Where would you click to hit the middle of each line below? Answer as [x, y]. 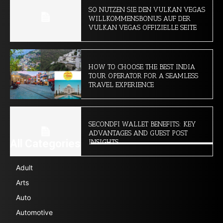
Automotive [34, 212]
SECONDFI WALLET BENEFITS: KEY [142, 124]
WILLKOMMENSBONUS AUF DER [139, 18]
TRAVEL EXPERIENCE [121, 85]
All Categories [45, 143]
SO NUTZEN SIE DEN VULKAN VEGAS [147, 9]
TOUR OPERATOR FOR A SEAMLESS [143, 76]
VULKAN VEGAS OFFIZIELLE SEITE [142, 27]
